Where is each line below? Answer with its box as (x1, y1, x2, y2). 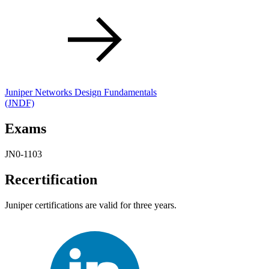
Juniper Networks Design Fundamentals (5, 87, 157, 98)
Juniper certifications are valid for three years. (5, 200, 177, 211)
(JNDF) (5, 98, 34, 109)
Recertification (5, 172, 97, 188)
